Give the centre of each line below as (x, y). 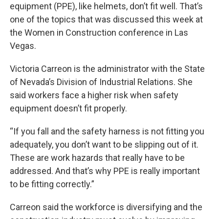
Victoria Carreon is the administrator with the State (107, 69)
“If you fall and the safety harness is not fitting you (107, 131)
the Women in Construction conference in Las (99, 33)
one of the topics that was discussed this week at (106, 19)
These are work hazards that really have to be (97, 158)
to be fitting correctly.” (52, 184)
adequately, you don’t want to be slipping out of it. (104, 144)
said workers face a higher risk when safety (94, 95)
